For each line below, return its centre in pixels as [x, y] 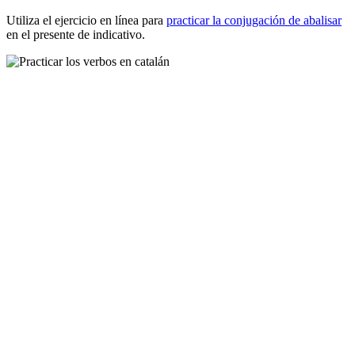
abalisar [323, 21]
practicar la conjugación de [235, 21]
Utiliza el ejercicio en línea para [86, 21]
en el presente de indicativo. [76, 35]
